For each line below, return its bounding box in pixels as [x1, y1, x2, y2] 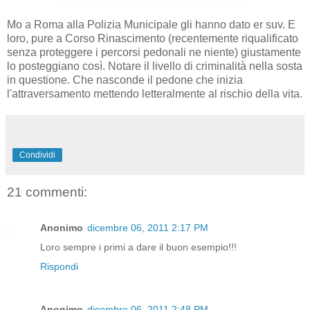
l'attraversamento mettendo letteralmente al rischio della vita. [7, 87, 302, 100]
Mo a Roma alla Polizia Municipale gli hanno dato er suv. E [7, 18, 295, 30]
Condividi [19, 149, 55, 160]
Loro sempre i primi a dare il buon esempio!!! [40, 241, 237, 253]
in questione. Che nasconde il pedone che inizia [7, 73, 243, 86]
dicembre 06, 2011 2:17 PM [87, 222, 208, 233]
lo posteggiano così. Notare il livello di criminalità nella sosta [7, 60, 302, 72]
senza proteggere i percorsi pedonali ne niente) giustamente [7, 46, 301, 58]
